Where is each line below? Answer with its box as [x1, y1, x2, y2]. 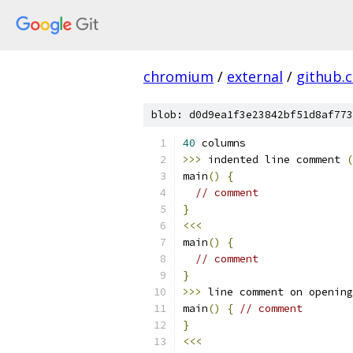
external [227, 67, 283, 86]
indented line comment [202, 153, 347, 166]
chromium [143, 67, 214, 86]
